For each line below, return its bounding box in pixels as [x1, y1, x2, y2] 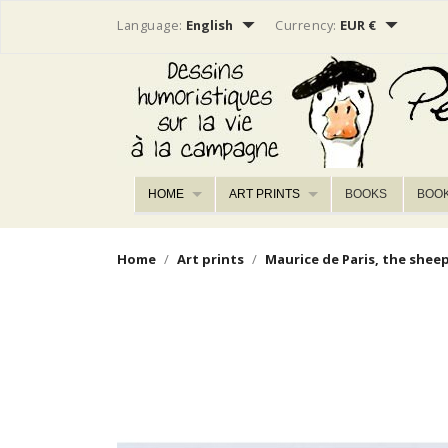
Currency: [275, 16, 337, 35]
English [186, 16, 236, 35]
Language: [117, 16, 183, 35]
